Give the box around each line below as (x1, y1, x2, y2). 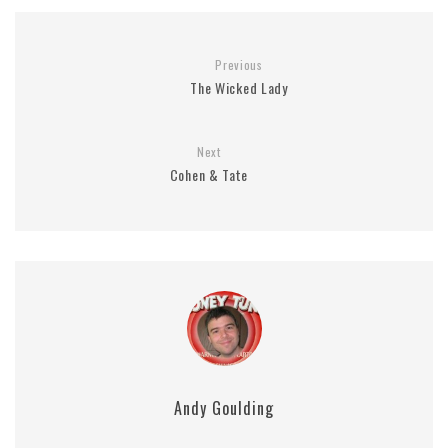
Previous (215, 56, 263, 73)
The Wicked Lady (190, 77, 288, 98)
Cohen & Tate (169, 164, 249, 185)
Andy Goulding (174, 396, 274, 420)
